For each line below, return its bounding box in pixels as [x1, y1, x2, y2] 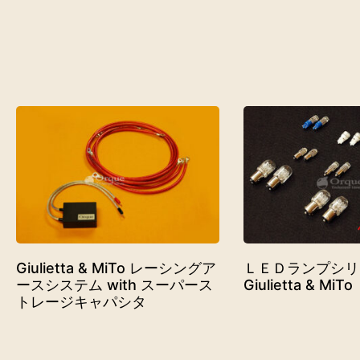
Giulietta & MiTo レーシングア [16, 260, 216, 277]
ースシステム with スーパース [16, 276, 213, 294]
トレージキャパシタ [16, 293, 146, 311]
